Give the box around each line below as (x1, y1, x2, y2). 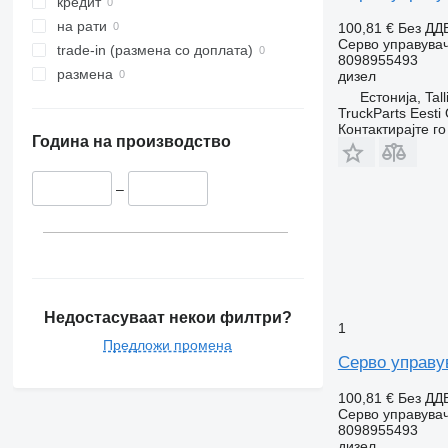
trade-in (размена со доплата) (56, 42, 253, 59)
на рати (56, 18, 107, 35)
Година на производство (31, 133, 231, 151)
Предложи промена (103, 336, 233, 353)
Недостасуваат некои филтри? (43, 308, 292, 326)
